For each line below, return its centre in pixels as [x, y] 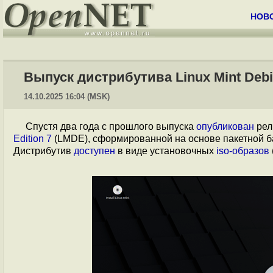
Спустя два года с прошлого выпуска [111, 126]
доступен [94, 151]
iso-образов [243, 151]
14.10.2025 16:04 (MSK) [67, 97]
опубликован [225, 126]
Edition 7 [33, 139]
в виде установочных [166, 151]
